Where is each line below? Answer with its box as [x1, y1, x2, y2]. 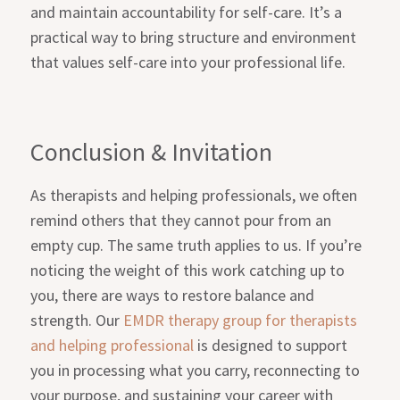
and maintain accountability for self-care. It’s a [30, 2, 343, 23]
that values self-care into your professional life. [30, 52, 346, 73]
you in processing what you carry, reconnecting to [30, 359, 361, 380]
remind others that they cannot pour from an [30, 209, 332, 230]
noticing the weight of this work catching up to [30, 259, 346, 280]
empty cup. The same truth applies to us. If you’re [30, 234, 362, 255]
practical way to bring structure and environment [30, 27, 357, 48]
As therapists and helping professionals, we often [30, 184, 358, 205]
